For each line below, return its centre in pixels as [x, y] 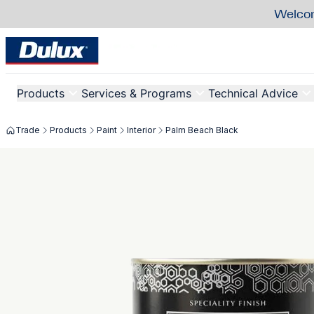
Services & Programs [136, 93]
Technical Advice [253, 93]
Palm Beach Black [202, 130]
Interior [141, 130]
